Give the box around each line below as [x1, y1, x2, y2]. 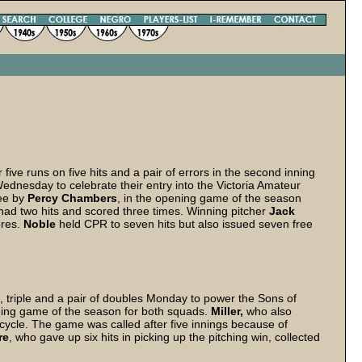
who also [243, 305, 292, 318]
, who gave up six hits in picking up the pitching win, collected [9, 330, 320, 343]
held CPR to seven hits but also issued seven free [59, 217, 313, 230]
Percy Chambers [27, 192, 117, 204]
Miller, [211, 305, 243, 318]
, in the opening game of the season [117, 192, 301, 204]
